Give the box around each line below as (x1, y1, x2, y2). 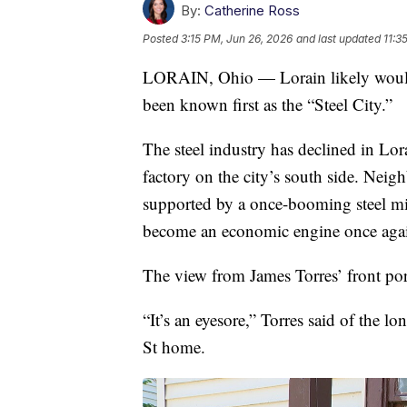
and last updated (296, 31, 381, 45)
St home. (143, 334, 205, 358)
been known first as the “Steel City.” (143, 92, 392, 115)
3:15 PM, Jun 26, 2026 (181, 31, 293, 45)
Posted (143, 31, 181, 45)
